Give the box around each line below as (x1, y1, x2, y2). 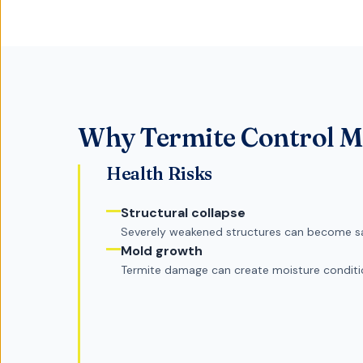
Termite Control (140, 122, 335, 154)
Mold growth (120, 242, 203, 260)
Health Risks (106, 163, 213, 186)
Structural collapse (120, 204, 246, 222)
